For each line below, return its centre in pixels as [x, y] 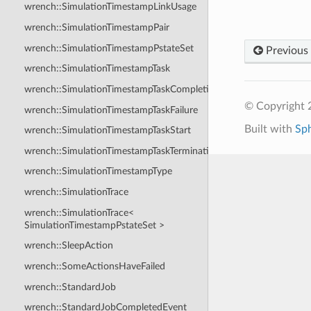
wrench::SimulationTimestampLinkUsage [110, 7]
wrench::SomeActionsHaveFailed [94, 266]
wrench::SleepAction [68, 246]
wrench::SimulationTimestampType [98, 171]
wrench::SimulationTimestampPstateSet [109, 48]
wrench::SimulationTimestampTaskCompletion [122, 89]
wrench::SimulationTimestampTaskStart [107, 131]
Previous [285, 50]
